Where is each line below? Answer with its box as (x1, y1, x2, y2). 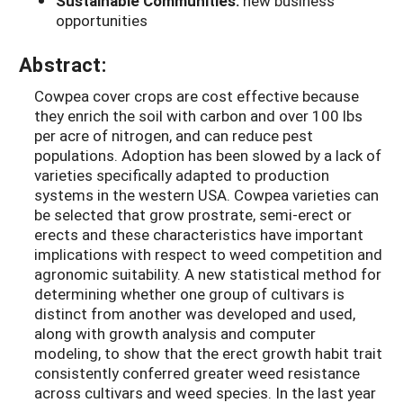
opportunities (56, 10, 148, 31)
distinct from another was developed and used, (34, 303, 355, 325)
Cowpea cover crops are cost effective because (34, 85, 359, 107)
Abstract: (19, 51, 106, 78)
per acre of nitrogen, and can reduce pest (34, 125, 313, 147)
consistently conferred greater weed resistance (34, 363, 360, 384)
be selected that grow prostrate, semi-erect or (34, 204, 352, 226)
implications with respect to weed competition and (34, 244, 382, 265)
